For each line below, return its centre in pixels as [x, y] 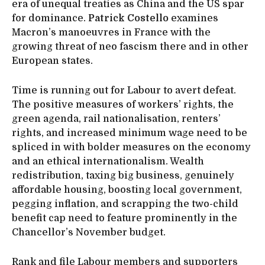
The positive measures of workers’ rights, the [123, 105]
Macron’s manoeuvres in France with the [111, 33]
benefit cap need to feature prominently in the [125, 219]
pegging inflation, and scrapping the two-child [125, 204]
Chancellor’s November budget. [89, 233]
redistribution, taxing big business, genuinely [123, 176]
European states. [52, 61]
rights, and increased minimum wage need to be [130, 133]
